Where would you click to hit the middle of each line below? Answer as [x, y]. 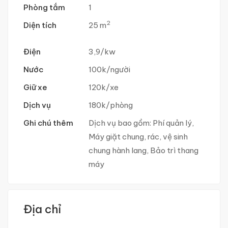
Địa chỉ [42, 209]
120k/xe [104, 87]
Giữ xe [35, 87]
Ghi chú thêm [48, 123]
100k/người [109, 69]
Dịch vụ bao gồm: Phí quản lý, [141, 123]
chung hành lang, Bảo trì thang [144, 150]
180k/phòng [111, 105]
